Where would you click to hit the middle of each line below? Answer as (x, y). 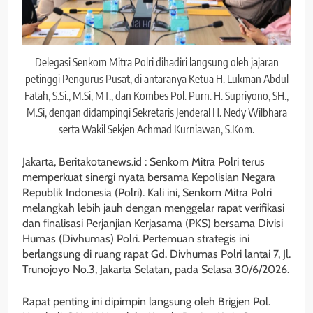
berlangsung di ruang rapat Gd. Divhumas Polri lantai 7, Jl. (156, 254)
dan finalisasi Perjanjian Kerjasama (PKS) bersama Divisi (153, 223)
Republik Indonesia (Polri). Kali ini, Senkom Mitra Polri (147, 192)
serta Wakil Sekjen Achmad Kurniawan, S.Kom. (156, 129)
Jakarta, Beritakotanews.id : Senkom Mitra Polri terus (144, 161)
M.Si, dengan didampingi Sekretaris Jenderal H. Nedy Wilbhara (156, 112)
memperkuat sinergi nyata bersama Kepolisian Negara (149, 177)
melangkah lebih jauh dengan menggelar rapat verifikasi (153, 208)
